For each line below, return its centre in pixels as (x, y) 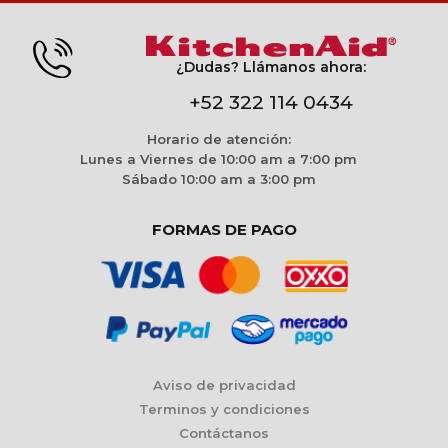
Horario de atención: (218, 138)
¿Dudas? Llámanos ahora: (271, 66)
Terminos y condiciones (224, 408)
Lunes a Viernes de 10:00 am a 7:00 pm (219, 158)
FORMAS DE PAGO (224, 229)
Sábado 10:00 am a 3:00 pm (218, 178)
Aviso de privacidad (224, 384)
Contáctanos (224, 432)
